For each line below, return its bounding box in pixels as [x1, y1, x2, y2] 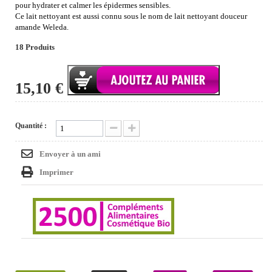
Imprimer [39, 168, 73, 177]
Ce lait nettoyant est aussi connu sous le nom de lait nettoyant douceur [15, 12, 247, 21]
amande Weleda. [15, 22, 69, 32]
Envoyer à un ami [39, 149, 101, 159]
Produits [25, 42, 55, 52]
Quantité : [15, 121, 47, 131]
